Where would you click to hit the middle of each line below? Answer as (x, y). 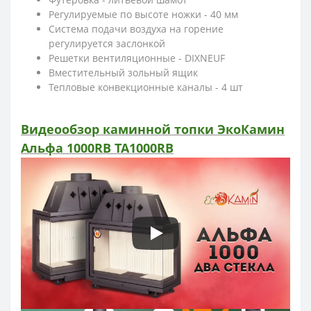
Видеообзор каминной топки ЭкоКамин (153, 129)
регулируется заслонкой (107, 44)
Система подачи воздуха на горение (136, 29)
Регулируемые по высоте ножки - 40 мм (143, 15)
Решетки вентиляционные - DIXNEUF (137, 58)
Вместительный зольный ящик (123, 73)
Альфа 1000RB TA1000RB (97, 148)
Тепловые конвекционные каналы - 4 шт (146, 87)
